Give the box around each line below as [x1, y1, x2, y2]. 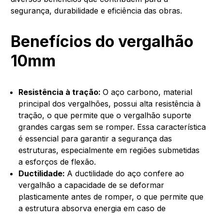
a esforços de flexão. [18, 156, 96, 167]
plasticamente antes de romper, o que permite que [18, 191, 204, 201]
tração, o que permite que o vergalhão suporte [18, 110, 192, 120]
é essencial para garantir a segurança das [18, 133, 172, 143]
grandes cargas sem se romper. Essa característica [18, 122, 206, 132]
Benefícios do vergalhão [11, 31, 194, 51]
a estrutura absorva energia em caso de [18, 203, 166, 213]
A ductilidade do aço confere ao [67, 168, 185, 178]
